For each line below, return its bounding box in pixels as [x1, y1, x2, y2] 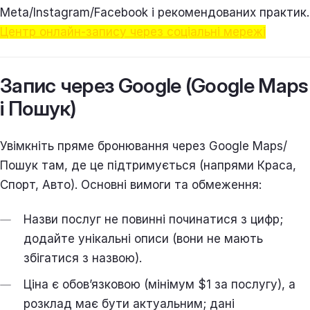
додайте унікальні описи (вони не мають [24, 231, 263, 246]
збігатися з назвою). [24, 250, 142, 265]
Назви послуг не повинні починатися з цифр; [24, 212, 283, 226]
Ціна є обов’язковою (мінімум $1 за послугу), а [24, 277, 295, 291]
